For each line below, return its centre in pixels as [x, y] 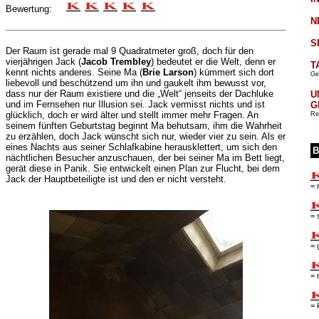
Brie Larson [168, 73]
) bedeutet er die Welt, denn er [213, 62]
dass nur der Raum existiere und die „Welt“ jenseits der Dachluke [139, 94]
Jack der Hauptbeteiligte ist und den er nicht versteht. [116, 179]
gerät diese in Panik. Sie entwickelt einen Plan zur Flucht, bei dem [142, 169]
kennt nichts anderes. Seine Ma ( [74, 73]
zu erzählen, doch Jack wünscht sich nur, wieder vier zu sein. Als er [145, 137]
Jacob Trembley [116, 62]
